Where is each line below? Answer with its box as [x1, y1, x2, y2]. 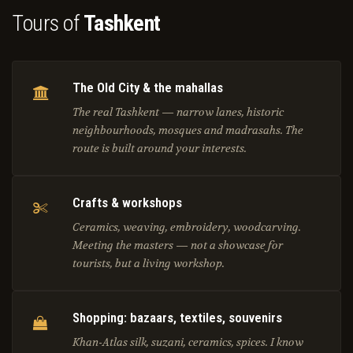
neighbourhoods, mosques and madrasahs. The [72, 123, 303, 138]
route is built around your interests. [72, 141, 247, 156]
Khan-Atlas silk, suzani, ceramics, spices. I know [72, 335, 303, 350]
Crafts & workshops [72, 195, 182, 211]
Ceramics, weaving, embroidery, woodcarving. [72, 220, 301, 235]
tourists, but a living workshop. [72, 256, 225, 271]
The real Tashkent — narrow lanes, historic [72, 105, 284, 120]
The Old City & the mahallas [72, 80, 223, 96]
